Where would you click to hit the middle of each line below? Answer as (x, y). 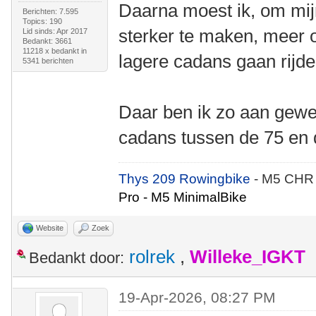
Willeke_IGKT (248, 257)
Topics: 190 (42, 21)
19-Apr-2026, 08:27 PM (197, 297)
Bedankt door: (77, 258)
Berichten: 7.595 (50, 11)
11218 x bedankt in (54, 51)
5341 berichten (48, 61)
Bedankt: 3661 (47, 41)
